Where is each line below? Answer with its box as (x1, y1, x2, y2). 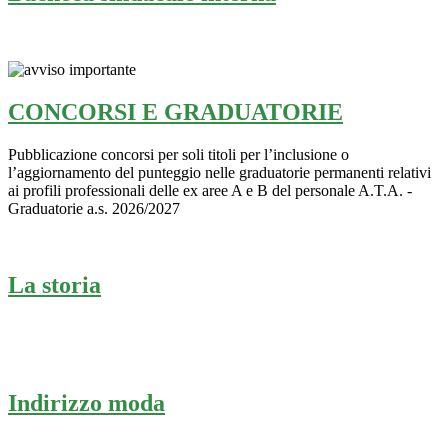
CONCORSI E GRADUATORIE (8, 98, 343, 125)
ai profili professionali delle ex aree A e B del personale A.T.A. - (8, 181, 412, 199)
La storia (8, 271, 101, 298)
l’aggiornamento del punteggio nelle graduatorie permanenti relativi (8, 163, 431, 181)
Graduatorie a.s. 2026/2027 (8, 199, 180, 217)
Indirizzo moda (8, 390, 165, 417)
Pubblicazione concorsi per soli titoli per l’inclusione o (8, 145, 349, 163)
